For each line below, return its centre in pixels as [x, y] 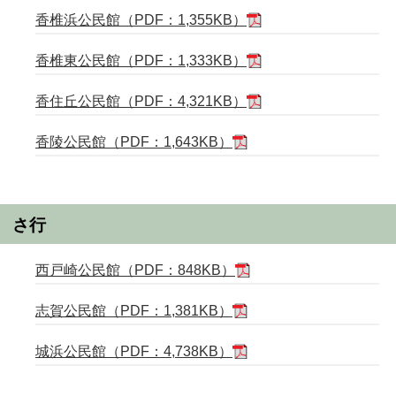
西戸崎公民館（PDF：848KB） [135, 270]
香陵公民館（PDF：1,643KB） [134, 142]
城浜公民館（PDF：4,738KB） [134, 351]
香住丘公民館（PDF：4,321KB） [141, 102]
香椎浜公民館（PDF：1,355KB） [141, 20]
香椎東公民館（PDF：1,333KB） [141, 61]
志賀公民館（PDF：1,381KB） [134, 310]
